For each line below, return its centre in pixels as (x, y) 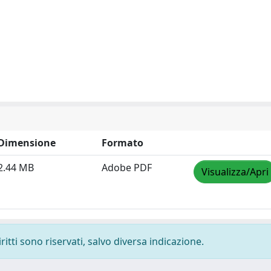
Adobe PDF (127, 168)
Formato (122, 143)
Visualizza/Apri (235, 172)
